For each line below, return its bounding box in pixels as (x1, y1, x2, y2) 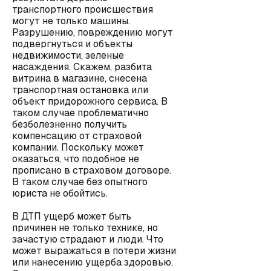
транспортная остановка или (12, 83, 148, 96)
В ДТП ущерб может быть (12, 210, 131, 223)
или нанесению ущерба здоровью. (12, 256, 173, 269)
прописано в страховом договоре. (12, 164, 171, 177)
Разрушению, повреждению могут (12, 26, 173, 39)
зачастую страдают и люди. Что (12, 233, 163, 246)
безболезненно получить (12, 118, 127, 131)
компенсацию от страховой (12, 129, 142, 142)
